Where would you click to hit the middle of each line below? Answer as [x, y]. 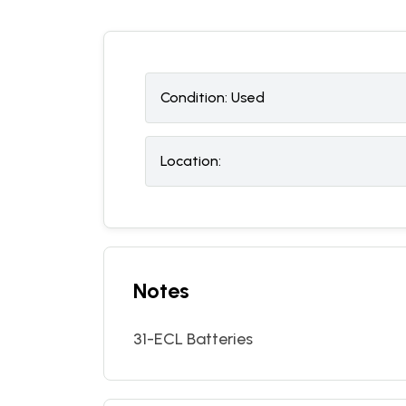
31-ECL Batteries [193, 339]
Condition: [194, 97]
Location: [191, 161]
